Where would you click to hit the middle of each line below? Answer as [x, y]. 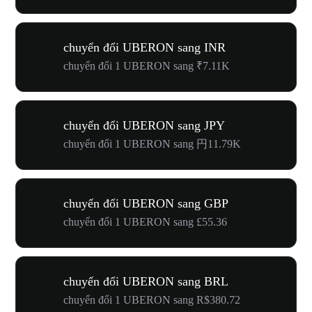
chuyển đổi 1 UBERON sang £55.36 [145, 222]
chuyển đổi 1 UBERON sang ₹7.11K [147, 66]
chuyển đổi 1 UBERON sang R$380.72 [152, 300]
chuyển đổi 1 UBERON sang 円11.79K [152, 144]
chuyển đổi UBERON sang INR [145, 47]
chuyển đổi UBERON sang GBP [146, 203]
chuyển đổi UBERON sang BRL [146, 281]
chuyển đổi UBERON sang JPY [144, 125]
